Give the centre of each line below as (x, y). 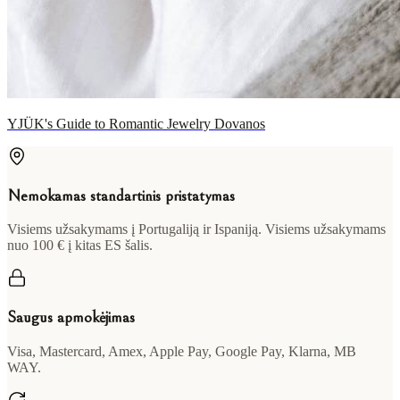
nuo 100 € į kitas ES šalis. (80, 246)
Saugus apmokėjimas (71, 318)
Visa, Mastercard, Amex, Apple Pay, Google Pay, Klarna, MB (182, 351)
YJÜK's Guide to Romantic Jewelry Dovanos (136, 123)
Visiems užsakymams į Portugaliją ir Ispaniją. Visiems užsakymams (196, 229)
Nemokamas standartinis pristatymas (121, 196)
